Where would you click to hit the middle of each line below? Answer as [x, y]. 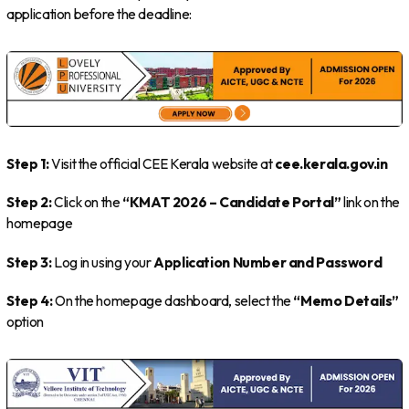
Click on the [87, 203]
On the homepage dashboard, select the [173, 301]
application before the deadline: [99, 15]
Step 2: [29, 203]
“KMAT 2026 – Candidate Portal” [232, 203]
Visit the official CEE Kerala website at [162, 164]
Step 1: [28, 164]
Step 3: [29, 262]
